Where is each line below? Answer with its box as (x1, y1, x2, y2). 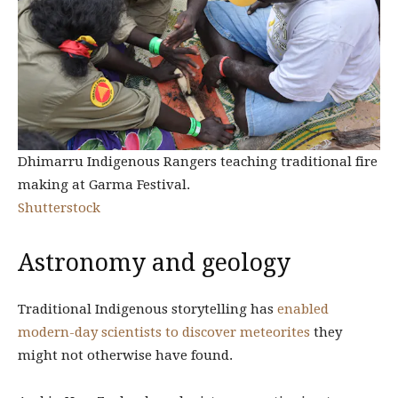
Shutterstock (18, 200, 100, 217)
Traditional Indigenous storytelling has (18, 301, 277, 318)
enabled (277, 301, 329, 318)
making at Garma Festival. (18, 177, 190, 194)
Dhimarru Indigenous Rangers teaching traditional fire (18, 154, 378, 171)
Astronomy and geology (18, 249, 291, 277)
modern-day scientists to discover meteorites (18, 324, 310, 341)
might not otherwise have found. (18, 347, 233, 364)
